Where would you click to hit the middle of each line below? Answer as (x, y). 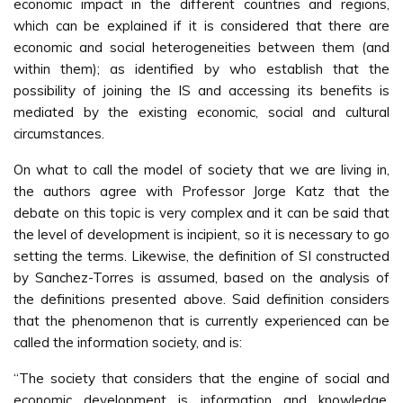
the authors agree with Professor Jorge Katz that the (201, 191)
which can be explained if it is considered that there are (201, 26)
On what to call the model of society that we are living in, (201, 170)
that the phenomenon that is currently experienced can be (201, 321)
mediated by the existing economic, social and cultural (201, 112)
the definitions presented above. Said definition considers (201, 299)
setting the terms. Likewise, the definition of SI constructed (201, 256)
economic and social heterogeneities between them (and (201, 47)
